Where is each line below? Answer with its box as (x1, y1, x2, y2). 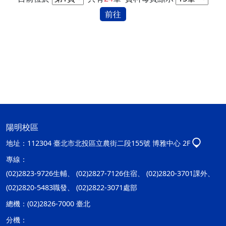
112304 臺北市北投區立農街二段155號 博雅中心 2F (27, 138, 190, 148)
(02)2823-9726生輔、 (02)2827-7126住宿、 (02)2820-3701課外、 (6, 168, 214, 178)
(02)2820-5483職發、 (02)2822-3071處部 (6, 183, 137, 192)
